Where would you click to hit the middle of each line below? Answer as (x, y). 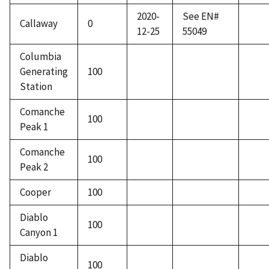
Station (36, 87)
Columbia (41, 57)
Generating (44, 72)
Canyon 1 (39, 233)
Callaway (39, 24)
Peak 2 (34, 167)
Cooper (35, 192)
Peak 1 (34, 127)
